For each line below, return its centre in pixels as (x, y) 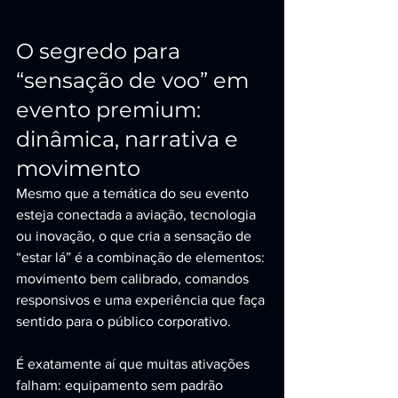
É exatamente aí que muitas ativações (135, 364)
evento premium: (111, 110)
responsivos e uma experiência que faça (142, 300)
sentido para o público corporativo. (123, 321)
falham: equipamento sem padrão (121, 385)
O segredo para (101, 51)
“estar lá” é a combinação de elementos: (142, 257)
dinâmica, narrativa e (130, 139)
